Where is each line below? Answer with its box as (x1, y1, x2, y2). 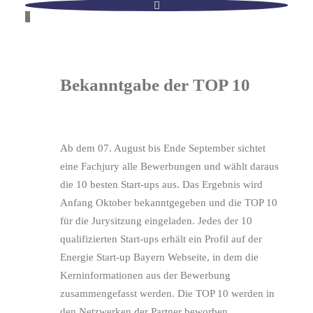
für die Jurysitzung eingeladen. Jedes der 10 (60, 215, 252, 227)
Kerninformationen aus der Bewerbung (60, 270, 231, 282)
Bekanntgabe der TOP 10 (60, 75, 250, 95)
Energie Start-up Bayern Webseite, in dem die (60, 252, 259, 263)
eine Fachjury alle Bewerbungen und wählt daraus (60, 161, 279, 173)
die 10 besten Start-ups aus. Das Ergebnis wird (60, 179, 263, 191)
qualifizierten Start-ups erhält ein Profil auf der (60, 233, 262, 245)
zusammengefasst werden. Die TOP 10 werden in (60, 288, 275, 300)
